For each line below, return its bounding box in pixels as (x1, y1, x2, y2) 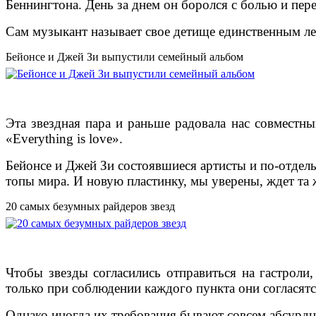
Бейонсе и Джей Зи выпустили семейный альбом (6, 51, 243, 63)
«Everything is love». (6, 131, 123, 147)
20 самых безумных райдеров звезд (6, 200, 175, 213)
